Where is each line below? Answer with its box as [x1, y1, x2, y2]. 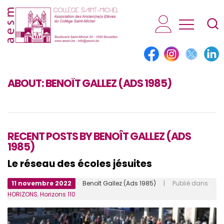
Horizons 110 [40, 190, 75, 199]
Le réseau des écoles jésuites [7, 157, 152, 171]
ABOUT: [7, 76, 45, 91]
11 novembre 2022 [11, 179, 71, 188]
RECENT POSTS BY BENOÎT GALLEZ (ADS [7, 129, 191, 144]
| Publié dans [156, 179, 208, 188]
